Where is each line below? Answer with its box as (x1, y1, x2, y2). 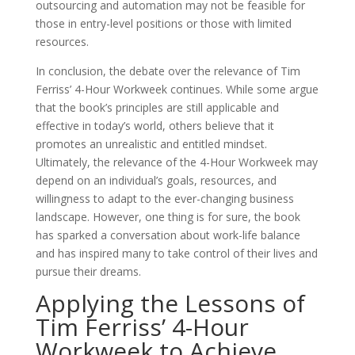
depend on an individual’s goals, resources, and (35, 173, 277, 188)
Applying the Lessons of (35, 287, 305, 319)
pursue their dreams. (35, 264, 141, 279)
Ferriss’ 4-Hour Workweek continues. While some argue (35, 82, 319, 97)
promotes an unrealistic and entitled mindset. (35, 136, 267, 151)
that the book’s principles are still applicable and (35, 100, 279, 115)
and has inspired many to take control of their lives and (35, 246, 318, 261)
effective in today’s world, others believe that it (35, 118, 274, 133)
